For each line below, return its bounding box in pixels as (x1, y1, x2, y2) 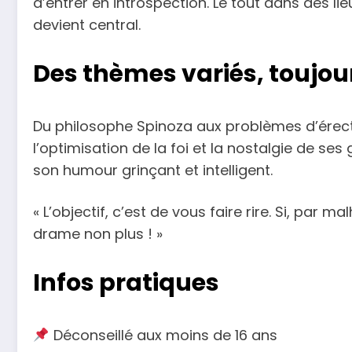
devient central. (33, 14, 141, 35)
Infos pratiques (33, 266, 219, 299)
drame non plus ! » (33, 224, 163, 244)
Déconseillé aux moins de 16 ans (49, 324, 277, 345)
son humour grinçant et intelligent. (33, 159, 273, 180)
